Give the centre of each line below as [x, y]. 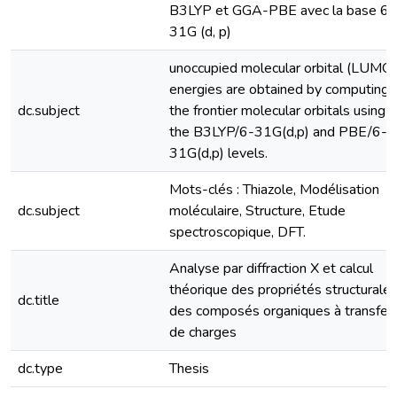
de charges [203, 332]
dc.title [39, 300]
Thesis [189, 369]
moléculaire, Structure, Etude [257, 211]
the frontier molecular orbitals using [277, 111]
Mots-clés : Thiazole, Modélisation [274, 190]
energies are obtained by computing [279, 90]
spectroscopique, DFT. [237, 232]
